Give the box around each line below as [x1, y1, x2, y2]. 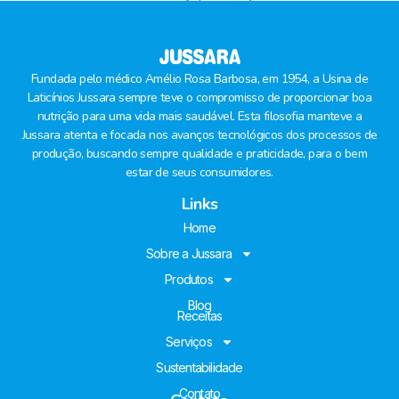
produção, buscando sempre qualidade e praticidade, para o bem [31, 144, 368, 162]
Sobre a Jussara [146, 246, 232, 262]
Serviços [166, 334, 212, 350]
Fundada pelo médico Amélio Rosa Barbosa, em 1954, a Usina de [31, 69, 368, 87]
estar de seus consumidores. [126, 163, 273, 181]
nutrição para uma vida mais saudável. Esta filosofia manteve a [37, 107, 362, 125]
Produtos [165, 272, 213, 288]
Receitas [176, 308, 223, 324]
